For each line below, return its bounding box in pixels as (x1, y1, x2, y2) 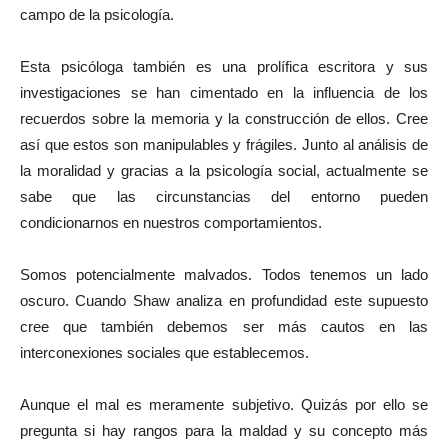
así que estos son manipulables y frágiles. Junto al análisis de (20, 136, 428, 153)
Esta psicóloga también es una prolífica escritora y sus (20, 58, 428, 75)
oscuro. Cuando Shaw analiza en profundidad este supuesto (20, 292, 428, 309)
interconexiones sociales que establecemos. (20, 344, 309, 361)
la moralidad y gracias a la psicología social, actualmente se (20, 162, 428, 179)
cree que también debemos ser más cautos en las (20, 318, 428, 335)
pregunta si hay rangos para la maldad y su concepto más (20, 422, 428, 439)
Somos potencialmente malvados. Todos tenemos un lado (20, 266, 428, 283)
